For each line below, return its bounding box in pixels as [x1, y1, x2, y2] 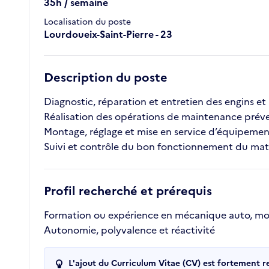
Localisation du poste [44, 16, 131, 29]
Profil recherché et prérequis [44, 182, 212, 201]
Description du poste [44, 68, 168, 87]
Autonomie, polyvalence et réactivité [44, 223, 215, 238]
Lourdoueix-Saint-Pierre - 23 [44, 27, 172, 42]
